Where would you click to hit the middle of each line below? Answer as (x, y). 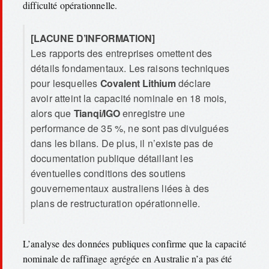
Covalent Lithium (138, 83)
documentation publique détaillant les (112, 158)
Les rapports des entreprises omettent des (122, 53)
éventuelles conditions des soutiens (108, 173)
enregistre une (153, 113)
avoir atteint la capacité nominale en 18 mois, (129, 98)
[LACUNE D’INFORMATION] (93, 38)
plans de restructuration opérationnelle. (116, 203)
